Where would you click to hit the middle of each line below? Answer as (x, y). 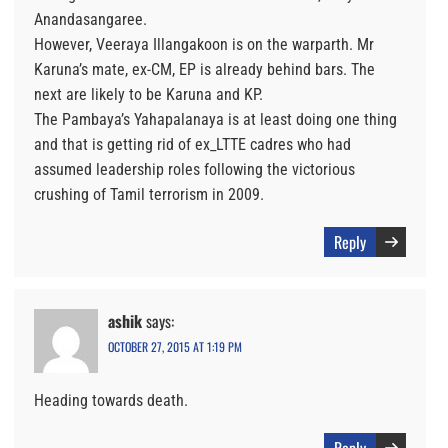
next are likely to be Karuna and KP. (148, 95)
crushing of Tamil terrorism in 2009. (149, 195)
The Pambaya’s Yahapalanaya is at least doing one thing (215, 120)
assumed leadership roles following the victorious (194, 170)
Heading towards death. (111, 401)
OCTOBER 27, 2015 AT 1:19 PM (175, 347)
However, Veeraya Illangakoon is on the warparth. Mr (204, 45)
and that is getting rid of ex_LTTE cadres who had (192, 145)
